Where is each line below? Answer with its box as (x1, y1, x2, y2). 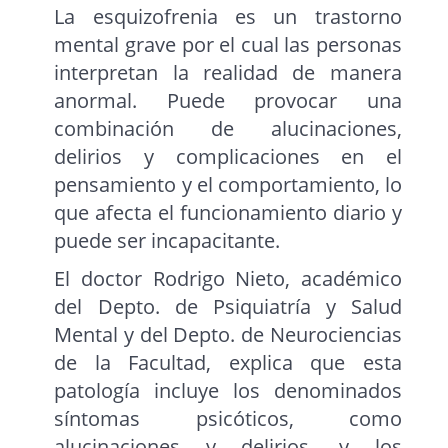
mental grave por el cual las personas (54, 31, 402, 59)
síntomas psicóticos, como (54, 405, 402, 433)
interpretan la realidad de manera (54, 59, 402, 87)
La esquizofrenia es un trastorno (54, 3, 402, 31)
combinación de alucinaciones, (54, 115, 402, 143)
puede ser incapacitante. (54, 227, 281, 255)
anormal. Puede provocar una (54, 87, 402, 115)
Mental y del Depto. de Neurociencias (54, 321, 402, 349)
